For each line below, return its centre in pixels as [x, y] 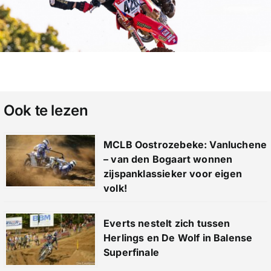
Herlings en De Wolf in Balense [178, 237]
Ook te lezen [46, 110]
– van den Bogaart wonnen [168, 159]
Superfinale [131, 252]
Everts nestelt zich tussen [167, 223]
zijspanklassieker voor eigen [173, 173]
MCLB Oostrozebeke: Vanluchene [185, 144]
